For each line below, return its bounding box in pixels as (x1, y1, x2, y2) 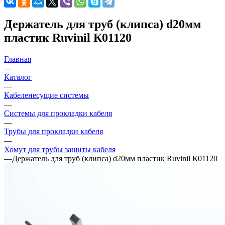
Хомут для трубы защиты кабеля (4, 145, 116, 154)
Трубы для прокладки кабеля (4, 127, 103, 136)
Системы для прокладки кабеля (4, 108, 112, 118)
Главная (4, 54, 31, 63)
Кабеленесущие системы (4, 90, 89, 99)
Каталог (4, 72, 32, 81)
